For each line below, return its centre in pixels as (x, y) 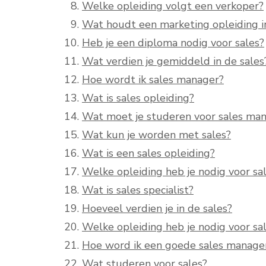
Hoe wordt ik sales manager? (153, 80)
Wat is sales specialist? (138, 190)
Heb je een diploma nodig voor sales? (173, 43)
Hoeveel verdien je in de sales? (157, 209)
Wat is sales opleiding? (138, 98)
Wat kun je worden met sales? (156, 135)
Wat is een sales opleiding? (148, 153)
